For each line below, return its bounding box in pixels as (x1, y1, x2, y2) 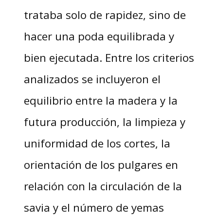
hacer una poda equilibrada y (23, 29, 174, 44)
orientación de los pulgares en (23, 157, 178, 172)
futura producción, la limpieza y (23, 114, 185, 129)
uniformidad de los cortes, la (23, 136, 170, 151)
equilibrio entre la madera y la (23, 93, 178, 108)
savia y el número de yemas (23, 200, 164, 215)
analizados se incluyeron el (23, 72, 161, 87)
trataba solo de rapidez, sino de (23, 7, 186, 22)
